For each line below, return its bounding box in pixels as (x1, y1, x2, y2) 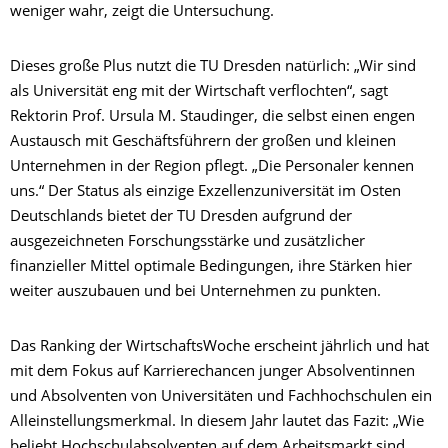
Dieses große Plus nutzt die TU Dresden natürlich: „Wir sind (10, 60, 416, 76)
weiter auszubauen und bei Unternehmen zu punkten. (10, 285, 389, 301)
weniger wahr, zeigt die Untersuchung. (10, 5, 274, 21)
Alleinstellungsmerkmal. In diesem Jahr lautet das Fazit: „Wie (10, 415, 424, 431)
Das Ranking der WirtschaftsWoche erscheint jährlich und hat (10, 340, 429, 356)
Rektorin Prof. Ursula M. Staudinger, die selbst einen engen (10, 110, 415, 126)
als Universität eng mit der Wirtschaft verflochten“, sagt (10, 85, 388, 101)
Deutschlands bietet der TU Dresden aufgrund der (10, 210, 352, 226)
